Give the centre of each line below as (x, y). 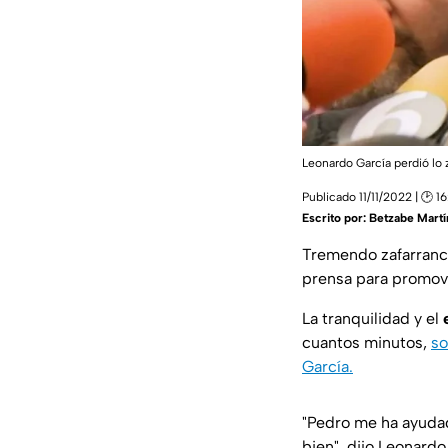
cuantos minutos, (366, 343)
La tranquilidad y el (370, 319)
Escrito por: (335, 218)
